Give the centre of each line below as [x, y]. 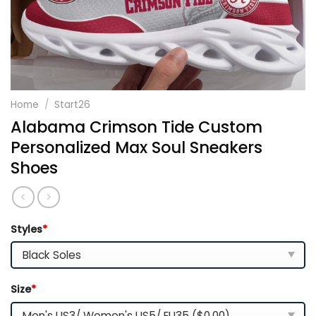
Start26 [73, 105]
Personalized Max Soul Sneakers [136, 147]
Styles [26, 229]
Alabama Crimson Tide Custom [136, 127]
